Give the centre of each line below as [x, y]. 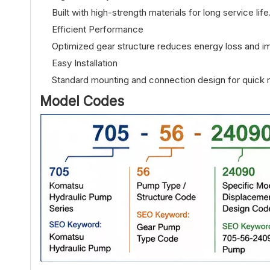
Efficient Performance [98, 29]
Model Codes [82, 101]
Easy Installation [85, 63]
